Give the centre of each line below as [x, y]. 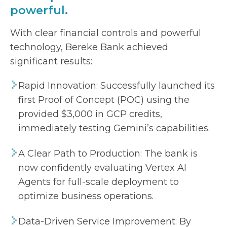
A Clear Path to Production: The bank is [108, 154]
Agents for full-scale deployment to [99, 182]
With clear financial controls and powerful [106, 33]
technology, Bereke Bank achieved [89, 47]
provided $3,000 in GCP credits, [90, 114]
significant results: [51, 61]
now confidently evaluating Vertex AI [102, 168]
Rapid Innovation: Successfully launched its [117, 86]
